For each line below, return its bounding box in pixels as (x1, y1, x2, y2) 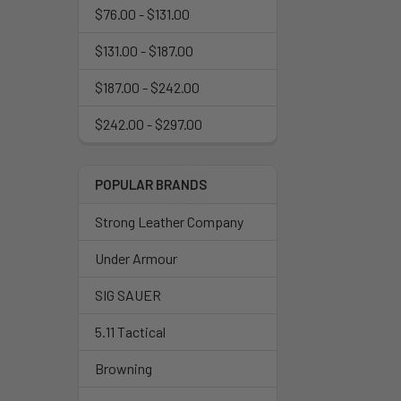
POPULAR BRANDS (95, 176, 207, 192)
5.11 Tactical (95, 323, 166, 340)
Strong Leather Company (95, 213, 243, 230)
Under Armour (95, 250, 177, 267)
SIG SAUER (95, 286, 161, 303)
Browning (95, 360, 152, 377)
